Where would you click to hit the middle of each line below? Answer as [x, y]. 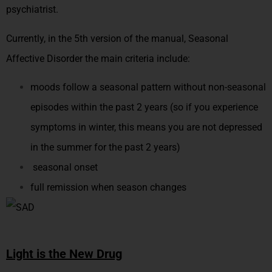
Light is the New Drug [64, 253]
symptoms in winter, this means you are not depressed [146, 127]
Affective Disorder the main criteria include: [98, 58]
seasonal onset [64, 167]
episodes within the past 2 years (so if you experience [144, 107]
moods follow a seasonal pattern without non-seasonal [148, 87]
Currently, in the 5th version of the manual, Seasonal [117, 38]
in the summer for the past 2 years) [105, 147]
